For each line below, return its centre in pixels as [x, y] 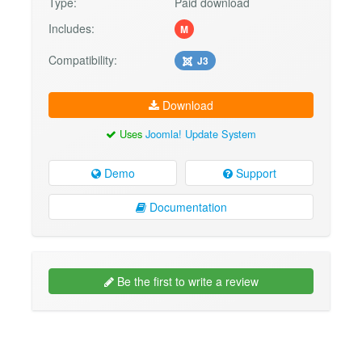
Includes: [72, 29]
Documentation [186, 206]
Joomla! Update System [201, 134]
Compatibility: [83, 60]
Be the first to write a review [186, 281]
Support [254, 173]
